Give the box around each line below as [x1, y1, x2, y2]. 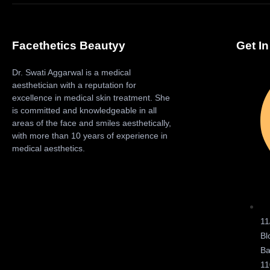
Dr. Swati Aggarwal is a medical [12, 67, 131, 78]
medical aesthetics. [12, 143, 87, 154]
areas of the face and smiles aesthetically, [12, 118, 171, 128]
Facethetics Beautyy [12, 39, 125, 52]
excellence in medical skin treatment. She [12, 93, 170, 103]
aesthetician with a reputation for [12, 80, 136, 90]
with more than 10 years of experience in [12, 131, 168, 141]
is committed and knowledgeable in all [12, 105, 157, 116]
